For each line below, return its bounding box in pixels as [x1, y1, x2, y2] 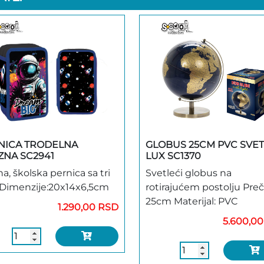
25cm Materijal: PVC [146, 195, 238, 207]
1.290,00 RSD [58, 201, 118, 213]
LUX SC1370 [146, 150, 201, 161]
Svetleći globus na [146, 167, 232, 179]
